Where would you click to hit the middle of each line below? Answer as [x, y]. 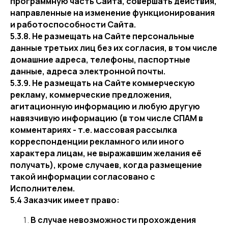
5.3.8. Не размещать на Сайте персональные [102, 36]
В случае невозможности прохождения [113, 220]
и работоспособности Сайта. [73, 24]
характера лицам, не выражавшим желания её [106, 153]
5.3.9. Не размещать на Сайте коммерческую [103, 83]
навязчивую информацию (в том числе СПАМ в [107, 118]
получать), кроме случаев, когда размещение [106, 165]
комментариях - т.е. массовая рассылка [94, 130]
